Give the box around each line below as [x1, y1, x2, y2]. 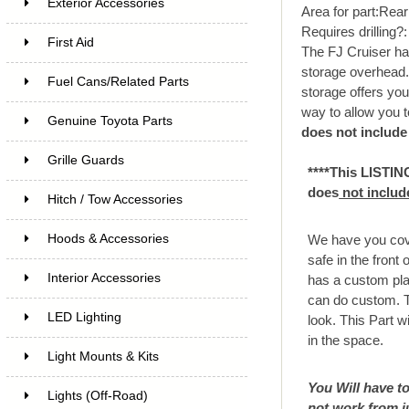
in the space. [308, 332, 384, 349]
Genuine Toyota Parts [47, 113, 173, 128]
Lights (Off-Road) [47, 388, 148, 403]
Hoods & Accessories [47, 231, 169, 246]
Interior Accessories [47, 270, 161, 285]
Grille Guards [47, 152, 124, 167]
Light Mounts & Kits [47, 349, 159, 363]
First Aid [47, 35, 94, 49]
